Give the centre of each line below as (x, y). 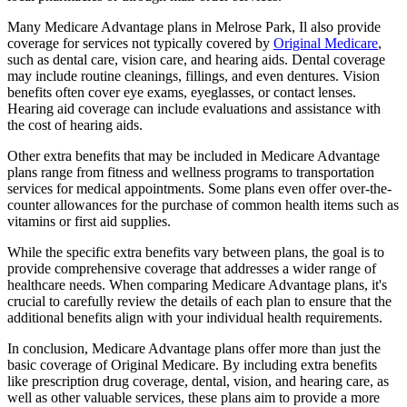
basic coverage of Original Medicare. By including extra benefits (192, 364)
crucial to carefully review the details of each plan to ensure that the (199, 301)
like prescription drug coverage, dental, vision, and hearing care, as (198, 381)
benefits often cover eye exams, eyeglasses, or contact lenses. (182, 92)
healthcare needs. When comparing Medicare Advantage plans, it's (197, 284)
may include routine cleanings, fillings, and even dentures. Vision (194, 75)
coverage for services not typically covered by (140, 43)
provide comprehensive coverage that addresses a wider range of (192, 268)
